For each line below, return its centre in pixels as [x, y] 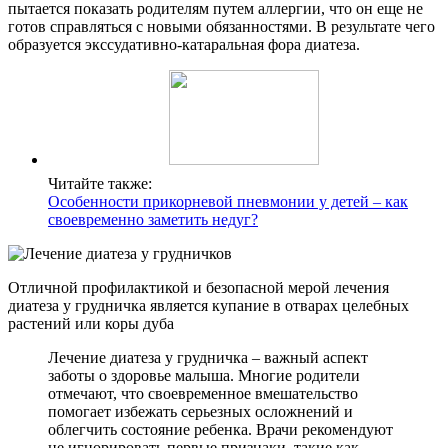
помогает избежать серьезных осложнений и [200, 412]
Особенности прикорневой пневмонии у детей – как [228, 202]
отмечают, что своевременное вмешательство [203, 394]
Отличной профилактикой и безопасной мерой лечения [198, 288]
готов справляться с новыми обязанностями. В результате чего [221, 27]
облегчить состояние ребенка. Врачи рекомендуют [220, 430]
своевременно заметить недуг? [153, 220]
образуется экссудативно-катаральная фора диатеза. [184, 45]
